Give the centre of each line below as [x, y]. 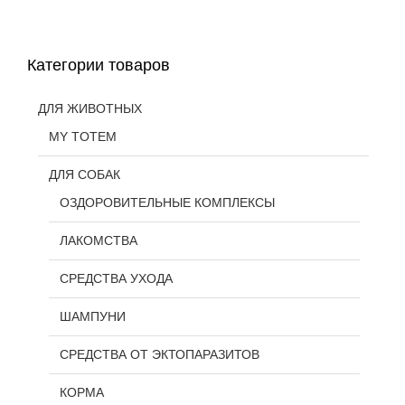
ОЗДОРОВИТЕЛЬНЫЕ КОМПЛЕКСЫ [167, 202]
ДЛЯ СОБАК [85, 174]
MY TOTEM [83, 136]
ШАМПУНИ [93, 316]
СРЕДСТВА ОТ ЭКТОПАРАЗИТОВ [160, 354]
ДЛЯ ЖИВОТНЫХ [90, 108]
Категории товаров [99, 65]
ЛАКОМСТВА [99, 240]
